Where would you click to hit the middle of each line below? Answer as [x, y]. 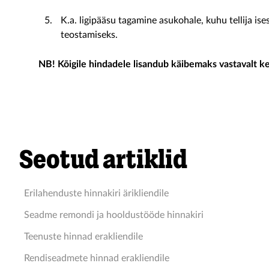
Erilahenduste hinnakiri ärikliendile [96, 193]
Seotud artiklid [103, 160]
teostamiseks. [90, 35]
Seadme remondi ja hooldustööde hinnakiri [114, 215]
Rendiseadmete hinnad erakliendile [97, 258]
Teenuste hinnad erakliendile [83, 237]
